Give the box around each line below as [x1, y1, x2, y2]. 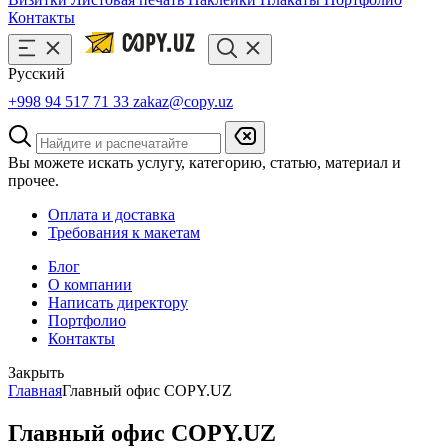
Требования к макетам [48, 224, 200, 241]
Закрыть [8, 364, 64, 381]
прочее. [8, 172, 59, 189]
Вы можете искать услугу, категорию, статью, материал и [8, 154, 401, 171]
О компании [48, 276, 132, 293]
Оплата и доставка [48, 206, 175, 223]
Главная [8, 382, 62, 399]
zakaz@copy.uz [133, 93, 233, 110]
